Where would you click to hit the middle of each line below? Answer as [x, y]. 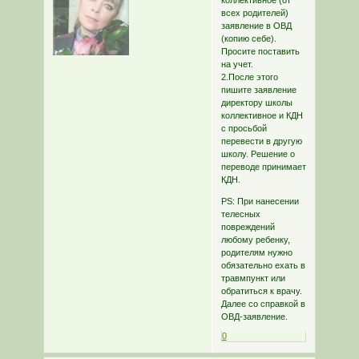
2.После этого [249, 77]
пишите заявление [258, 89]
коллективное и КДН [262, 115]
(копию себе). [248, 38]
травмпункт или [253, 278]
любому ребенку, [255, 239]
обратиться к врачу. [261, 290]
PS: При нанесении [260, 201]
